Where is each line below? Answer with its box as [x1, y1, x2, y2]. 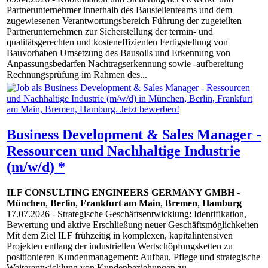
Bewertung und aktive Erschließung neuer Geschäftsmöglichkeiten [7, 220, 258, 230]
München [7, 198, 45, 209]
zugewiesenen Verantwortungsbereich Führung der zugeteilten [7, 16, 242, 26]
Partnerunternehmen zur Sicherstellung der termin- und [7, 26, 213, 37]
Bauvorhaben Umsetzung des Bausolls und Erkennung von [7, 48, 230, 59]
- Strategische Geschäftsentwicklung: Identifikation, [50, 209, 246, 220]
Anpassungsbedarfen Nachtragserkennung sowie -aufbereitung [7, 59, 243, 69]
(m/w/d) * [7, 159, 65, 175]
